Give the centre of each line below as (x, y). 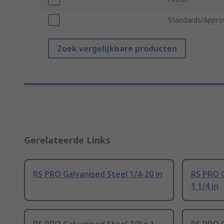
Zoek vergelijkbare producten (117, 49)
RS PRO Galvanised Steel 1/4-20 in (98, 174)
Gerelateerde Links (67, 140)
